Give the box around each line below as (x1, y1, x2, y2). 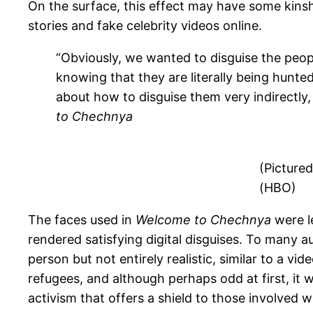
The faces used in (28, 212, 136, 227)
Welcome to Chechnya (136, 212, 271, 227)
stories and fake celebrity (28, 17, 177, 33)
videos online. (177, 17, 262, 33)
